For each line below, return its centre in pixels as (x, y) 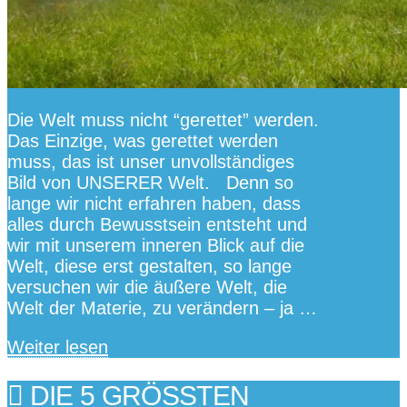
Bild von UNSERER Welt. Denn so (150, 182)
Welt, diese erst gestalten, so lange (149, 266)
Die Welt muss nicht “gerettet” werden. (163, 119)
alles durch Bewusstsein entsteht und (157, 224)
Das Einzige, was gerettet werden (143, 140)
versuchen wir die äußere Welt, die (147, 287)
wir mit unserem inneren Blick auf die (156, 245)
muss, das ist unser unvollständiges (151, 161)
